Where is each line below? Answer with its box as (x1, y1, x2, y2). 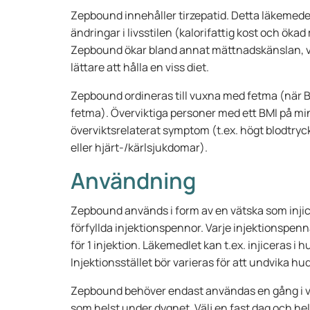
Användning (71, 165, 196, 196)
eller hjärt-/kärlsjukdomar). (71, 140, 208, 155)
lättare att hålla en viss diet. (71, 60, 209, 75)
